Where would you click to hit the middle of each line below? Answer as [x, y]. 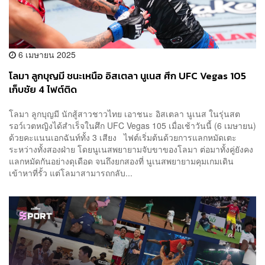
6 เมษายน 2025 [46, 54]
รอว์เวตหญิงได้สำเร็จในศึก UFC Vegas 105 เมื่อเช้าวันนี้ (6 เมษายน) [132, 126]
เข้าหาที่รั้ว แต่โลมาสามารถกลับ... [71, 173]
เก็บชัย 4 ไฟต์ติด [43, 89]
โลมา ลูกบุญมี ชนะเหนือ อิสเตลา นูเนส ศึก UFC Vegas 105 [127, 76]
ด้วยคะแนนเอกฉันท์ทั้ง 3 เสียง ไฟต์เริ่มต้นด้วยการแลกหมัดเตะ [123, 138]
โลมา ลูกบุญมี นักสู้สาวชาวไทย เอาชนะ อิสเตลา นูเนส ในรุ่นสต [125, 114]
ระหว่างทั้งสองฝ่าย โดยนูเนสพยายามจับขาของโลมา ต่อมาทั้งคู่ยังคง [131, 149]
